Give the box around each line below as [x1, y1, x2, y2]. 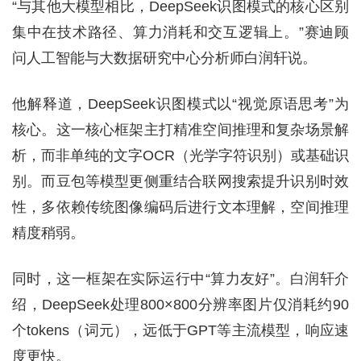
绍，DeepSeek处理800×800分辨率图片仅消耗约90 [12, 297, 349, 313]
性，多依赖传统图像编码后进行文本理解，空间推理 [12, 199, 349, 215]
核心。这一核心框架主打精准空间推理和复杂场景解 [12, 122, 349, 138]
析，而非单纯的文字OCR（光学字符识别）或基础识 [12, 147, 349, 164]
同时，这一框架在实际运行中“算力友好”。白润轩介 [12, 271, 349, 287]
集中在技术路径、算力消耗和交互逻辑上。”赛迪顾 [12, 24, 349, 40]
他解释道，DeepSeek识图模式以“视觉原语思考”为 [12, 96, 349, 112]
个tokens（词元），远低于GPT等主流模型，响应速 [12, 322, 349, 338]
